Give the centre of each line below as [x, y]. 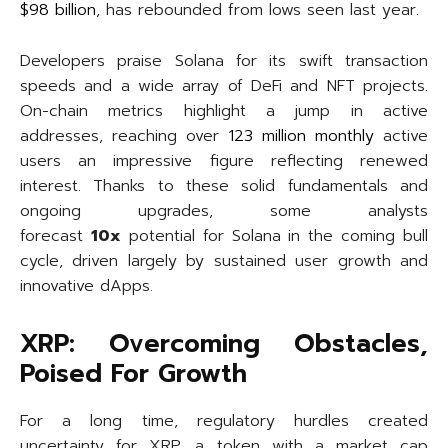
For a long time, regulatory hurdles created [224, 421]
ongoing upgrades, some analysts [224, 211]
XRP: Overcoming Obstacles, [224, 344]
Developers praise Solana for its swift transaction [224, 61]
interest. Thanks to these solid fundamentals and [224, 186]
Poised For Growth [133, 374]
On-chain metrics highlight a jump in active [224, 111]
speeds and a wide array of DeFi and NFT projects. [224, 86]
